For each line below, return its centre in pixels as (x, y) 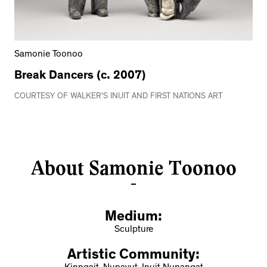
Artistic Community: (133, 257)
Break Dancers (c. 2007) (80, 77)
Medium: (133, 218)
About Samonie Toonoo (133, 168)
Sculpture (133, 230)
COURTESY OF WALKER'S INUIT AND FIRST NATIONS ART (118, 97)
